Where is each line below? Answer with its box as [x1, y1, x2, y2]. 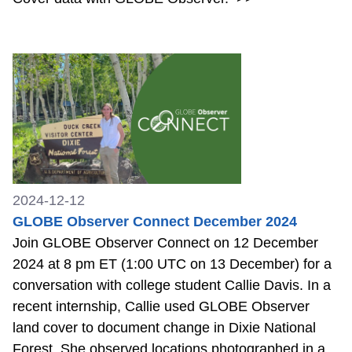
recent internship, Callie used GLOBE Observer [13, 299, 310, 315]
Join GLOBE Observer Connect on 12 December [13, 235, 318, 251]
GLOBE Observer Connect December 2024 [13, 214, 297, 230]
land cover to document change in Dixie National [13, 320, 316, 336]
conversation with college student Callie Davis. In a [13, 277, 331, 294]
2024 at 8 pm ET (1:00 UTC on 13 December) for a [13, 256, 332, 273]
